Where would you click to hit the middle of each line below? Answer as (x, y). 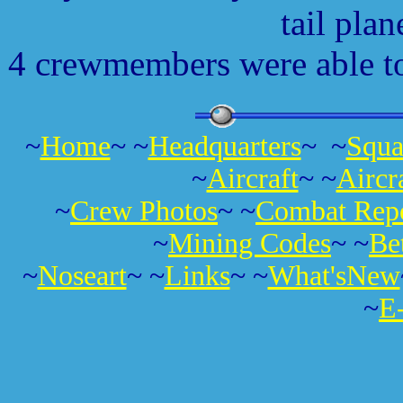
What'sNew (334, 276)
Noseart (82, 276)
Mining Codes (250, 243)
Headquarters (224, 146)
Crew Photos (144, 211)
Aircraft (252, 179)
